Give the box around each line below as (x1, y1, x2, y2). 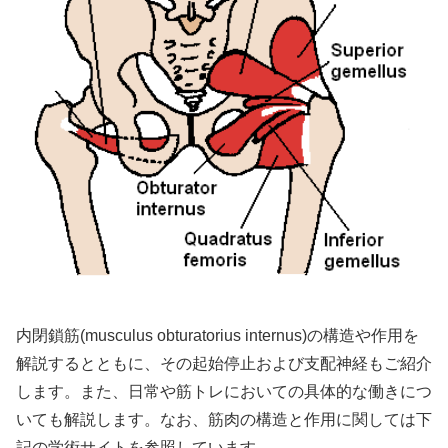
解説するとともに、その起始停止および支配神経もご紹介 (16, 355, 432, 373)
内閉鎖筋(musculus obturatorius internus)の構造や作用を (16, 327, 419, 345)
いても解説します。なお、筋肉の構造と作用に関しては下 (16, 411, 432, 429)
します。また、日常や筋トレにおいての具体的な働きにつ (16, 383, 432, 401)
